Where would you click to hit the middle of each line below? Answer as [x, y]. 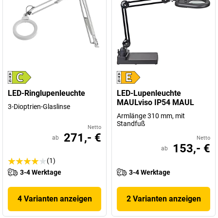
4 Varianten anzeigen [54, 199]
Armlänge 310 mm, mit [151, 116]
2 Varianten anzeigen [163, 199]
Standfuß [131, 124]
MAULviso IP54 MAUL [155, 102]
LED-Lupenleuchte [149, 93]
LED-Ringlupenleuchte [46, 93]
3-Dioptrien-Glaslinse [39, 107]
